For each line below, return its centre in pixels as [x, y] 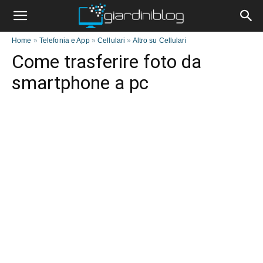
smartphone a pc [80, 83]
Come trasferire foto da [107, 62]
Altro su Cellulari [159, 41]
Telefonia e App [64, 41]
